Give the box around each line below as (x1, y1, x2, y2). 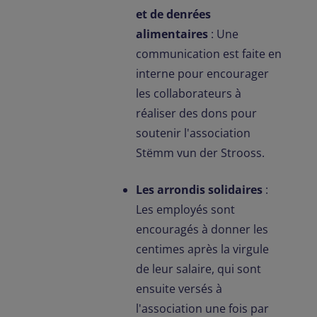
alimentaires (136, 26, 208, 42)
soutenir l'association (136, 125, 250, 141)
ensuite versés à (136, 281, 222, 296)
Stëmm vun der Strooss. (136, 145, 267, 161)
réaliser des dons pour (136, 105, 257, 121)
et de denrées (136, 6, 211, 22)
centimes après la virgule (136, 241, 269, 257)
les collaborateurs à (136, 86, 241, 101)
